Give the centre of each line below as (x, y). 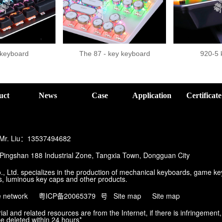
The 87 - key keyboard (114, 53)
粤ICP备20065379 (67, 195)
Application (152, 95)
